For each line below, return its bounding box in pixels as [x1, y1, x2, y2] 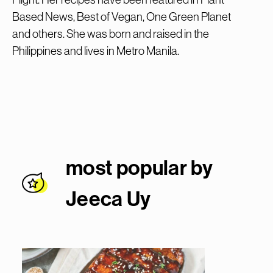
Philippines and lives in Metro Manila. [12, 43, 179, 58]
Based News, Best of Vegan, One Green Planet [12, 9, 231, 24]
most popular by [66, 154, 213, 180]
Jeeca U [66, 185, 141, 211]
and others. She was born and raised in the [12, 26, 209, 41]
